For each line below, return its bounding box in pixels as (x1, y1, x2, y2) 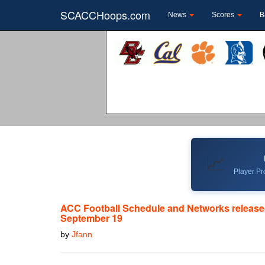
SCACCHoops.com (60, 7, 150, 22)
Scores (212, 11, 236, 19)
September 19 (60, 211, 122, 225)
